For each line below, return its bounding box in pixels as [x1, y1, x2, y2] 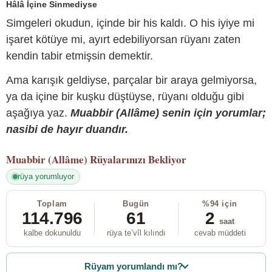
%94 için [202, 199, 237, 209]
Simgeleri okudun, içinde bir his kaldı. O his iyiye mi [6, 17, 254, 30]
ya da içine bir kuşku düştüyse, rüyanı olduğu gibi [6, 90, 244, 103]
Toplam [37, 199, 67, 209]
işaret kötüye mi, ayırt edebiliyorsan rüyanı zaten [6, 33, 240, 46]
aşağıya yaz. [6, 106, 70, 119]
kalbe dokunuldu [24, 228, 81, 238]
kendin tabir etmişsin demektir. [6, 50, 153, 63]
